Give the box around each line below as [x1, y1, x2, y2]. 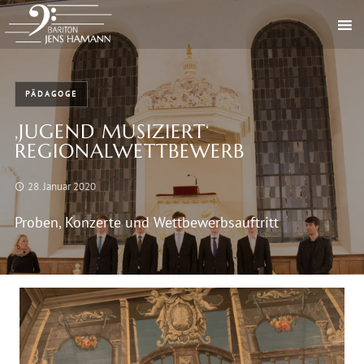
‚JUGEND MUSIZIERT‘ [14, 119, 210, 144]
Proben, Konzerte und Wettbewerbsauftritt [14, 213, 279, 232]
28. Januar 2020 [27, 180, 96, 193]
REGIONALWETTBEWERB [14, 139, 245, 163]
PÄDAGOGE [24, 89, 77, 99]
